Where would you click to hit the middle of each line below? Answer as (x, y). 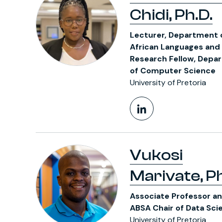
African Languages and (175, 47)
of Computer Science (173, 71)
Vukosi (156, 155)
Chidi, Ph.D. (171, 15)
